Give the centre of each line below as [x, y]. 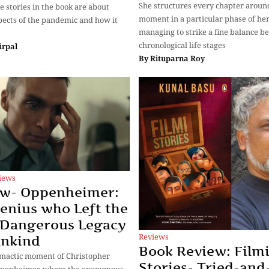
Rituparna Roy [177, 58]
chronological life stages [182, 45]
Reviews [154, 237]
